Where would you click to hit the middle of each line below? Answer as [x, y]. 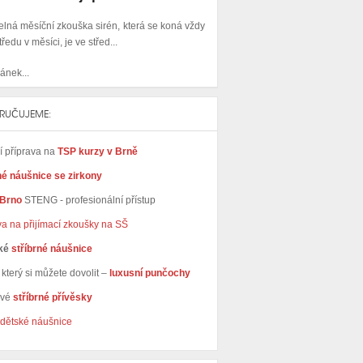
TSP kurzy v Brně [98, 151]
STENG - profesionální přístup [90, 200]
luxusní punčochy [149, 273]
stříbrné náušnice [52, 248]
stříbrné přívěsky [53, 297]
